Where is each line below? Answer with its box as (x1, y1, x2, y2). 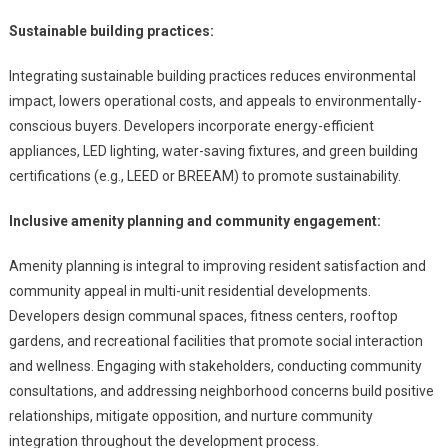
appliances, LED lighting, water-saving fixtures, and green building (8, 142, 418, 159)
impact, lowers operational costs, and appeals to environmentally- (8, 92, 422, 109)
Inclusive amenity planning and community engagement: (8, 212, 381, 229)
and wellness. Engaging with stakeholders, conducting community (8, 357, 422, 374)
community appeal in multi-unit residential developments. (8, 282, 371, 299)
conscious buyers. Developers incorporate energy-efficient (8, 117, 374, 134)
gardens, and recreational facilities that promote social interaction (8, 332, 423, 349)
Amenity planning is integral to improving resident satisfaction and (8, 257, 426, 274)
